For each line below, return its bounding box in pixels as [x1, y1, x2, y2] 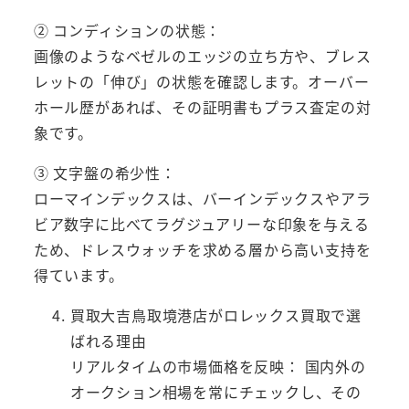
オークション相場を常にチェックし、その [69, 380, 362, 403]
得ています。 [33, 263, 124, 286]
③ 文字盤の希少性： [33, 161, 176, 184]
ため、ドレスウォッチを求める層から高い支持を [33, 237, 372, 260]
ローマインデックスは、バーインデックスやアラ [33, 186, 372, 209]
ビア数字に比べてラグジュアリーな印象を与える [33, 212, 370, 235]
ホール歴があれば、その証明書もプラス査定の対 [33, 95, 372, 118]
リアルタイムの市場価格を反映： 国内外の [69, 354, 366, 377]
